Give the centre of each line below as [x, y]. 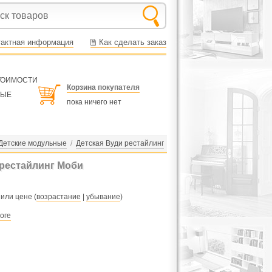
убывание [103, 197]
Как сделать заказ [133, 42]
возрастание [58, 197]
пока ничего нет [94, 102]
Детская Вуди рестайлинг [120, 143]
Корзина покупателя [103, 87]
